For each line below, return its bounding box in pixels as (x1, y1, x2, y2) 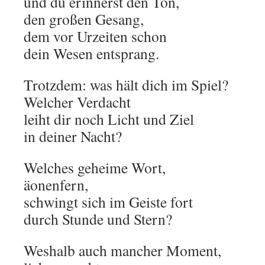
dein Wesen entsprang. (24, 43, 159, 63)
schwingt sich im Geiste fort (24, 192, 193, 212)
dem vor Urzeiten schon (24, 26, 167, 46)
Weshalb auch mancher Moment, (24, 240, 221, 260)
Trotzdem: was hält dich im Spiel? (24, 75, 228, 95)
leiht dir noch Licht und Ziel (24, 109, 194, 129)
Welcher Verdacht (24, 92, 131, 112)
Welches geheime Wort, (24, 157, 166, 177)
